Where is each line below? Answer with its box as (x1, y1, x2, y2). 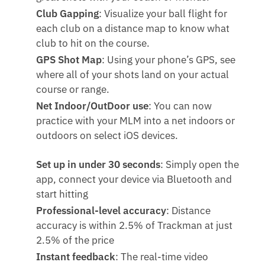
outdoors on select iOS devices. (36, 129, 179, 143)
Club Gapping (36, 7, 99, 21)
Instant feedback (36, 250, 116, 264)
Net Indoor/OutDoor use (36, 99, 149, 113)
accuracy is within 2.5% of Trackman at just (36, 219, 233, 232)
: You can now (148, 99, 212, 113)
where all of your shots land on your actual (36, 68, 230, 82)
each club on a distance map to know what (36, 22, 230, 35)
